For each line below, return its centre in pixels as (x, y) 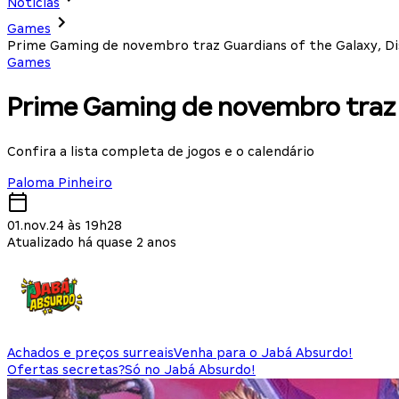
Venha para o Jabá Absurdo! (263, 352)
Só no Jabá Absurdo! (190, 369)
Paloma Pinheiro (60, 182)
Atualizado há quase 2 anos (92, 242)
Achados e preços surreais (90, 352)
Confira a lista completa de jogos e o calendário (161, 151)
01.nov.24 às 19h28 (65, 225)
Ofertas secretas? (66, 369)
